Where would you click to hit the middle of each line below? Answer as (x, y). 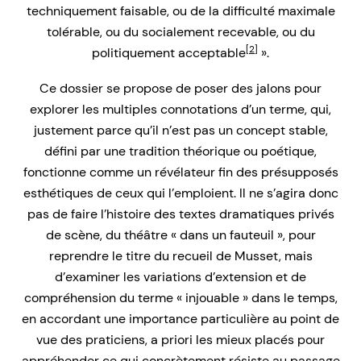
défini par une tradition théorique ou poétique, (180, 151)
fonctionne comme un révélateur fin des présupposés (180, 172)
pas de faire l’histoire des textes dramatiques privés (180, 214)
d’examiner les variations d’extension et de (180, 277)
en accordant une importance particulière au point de (180, 319)
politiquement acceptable (169, 53)
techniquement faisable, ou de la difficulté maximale (180, 11)
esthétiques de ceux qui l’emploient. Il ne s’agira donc (180, 193)
